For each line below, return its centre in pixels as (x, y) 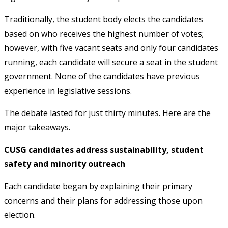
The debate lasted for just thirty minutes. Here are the (107, 113)
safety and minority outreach (65, 164)
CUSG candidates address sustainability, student (104, 149)
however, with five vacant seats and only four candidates (111, 48)
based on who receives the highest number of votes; (104, 33)
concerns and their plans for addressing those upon (103, 200)
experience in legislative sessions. (68, 90)
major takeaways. (37, 127)
